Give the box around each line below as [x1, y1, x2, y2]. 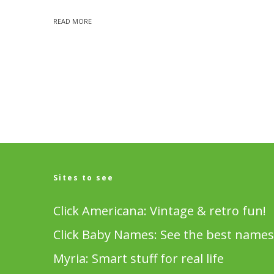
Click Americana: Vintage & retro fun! [53, 202, 266, 220]
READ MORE [53, 17, 92, 26]
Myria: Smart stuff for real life [53, 250, 224, 267]
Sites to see [53, 172, 114, 183]
